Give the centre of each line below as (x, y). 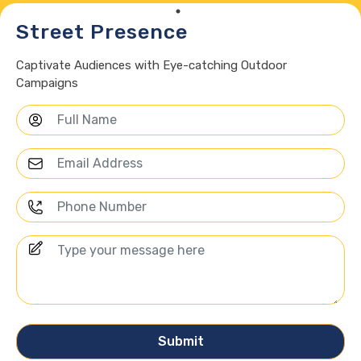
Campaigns (47, 83)
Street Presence (102, 31)
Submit (180, 341)
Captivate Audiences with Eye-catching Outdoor (151, 65)
